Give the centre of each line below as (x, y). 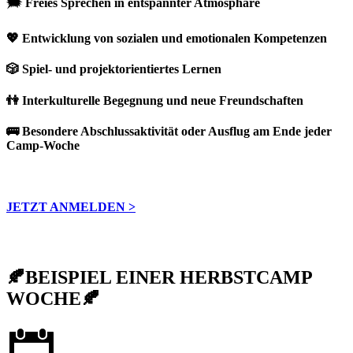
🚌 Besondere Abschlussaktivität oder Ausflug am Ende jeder (169, 131)
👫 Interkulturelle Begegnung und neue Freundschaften (155, 100)
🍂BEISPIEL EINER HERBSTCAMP (159, 278)
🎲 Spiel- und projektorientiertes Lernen (114, 69)
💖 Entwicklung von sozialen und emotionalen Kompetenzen (167, 39)
